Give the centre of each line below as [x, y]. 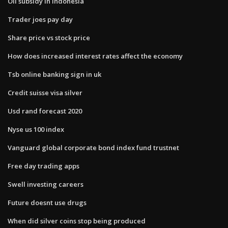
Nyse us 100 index [36, 129]
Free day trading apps [44, 166]
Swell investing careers [46, 184]
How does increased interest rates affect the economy [95, 56]
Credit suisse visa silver [45, 92]
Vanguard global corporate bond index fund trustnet [93, 147]
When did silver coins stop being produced [77, 221]
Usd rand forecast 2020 [45, 111]
